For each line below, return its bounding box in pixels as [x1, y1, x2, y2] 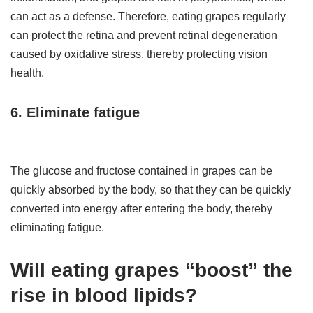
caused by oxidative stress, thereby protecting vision [10, 48, 268, 61]
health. [10, 67, 44, 80]
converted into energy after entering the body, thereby [10, 203, 272, 215]
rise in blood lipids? [10, 284, 197, 307]
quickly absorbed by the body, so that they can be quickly [10, 184, 291, 196]
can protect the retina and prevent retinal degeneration [10, 29, 277, 42]
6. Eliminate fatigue [10, 105, 140, 121]
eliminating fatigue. [10, 221, 104, 234]
